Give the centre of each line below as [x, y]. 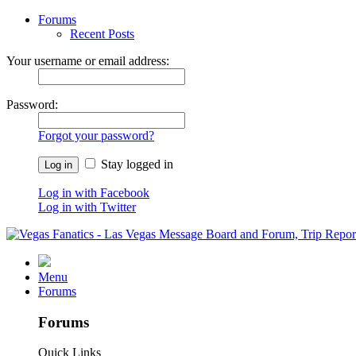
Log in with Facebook [94, 193]
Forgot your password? [96, 135]
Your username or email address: [88, 61]
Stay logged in [135, 164]
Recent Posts [102, 34]
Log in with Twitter [87, 207]
